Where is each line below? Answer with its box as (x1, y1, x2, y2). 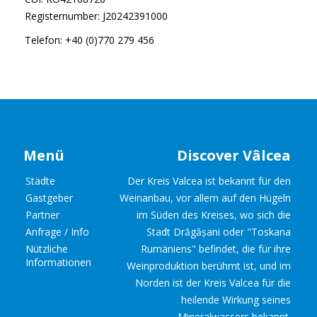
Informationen (25, 255, 91, 270)
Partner (25, 208, 59, 222)
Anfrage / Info (25, 225, 89, 239)
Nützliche (25, 242, 68, 256)
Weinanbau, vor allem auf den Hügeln (120, 191, 292, 205)
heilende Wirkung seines (181, 293, 292, 307)
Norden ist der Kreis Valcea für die (135, 276, 292, 290)
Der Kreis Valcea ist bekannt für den (127, 174, 292, 188)
